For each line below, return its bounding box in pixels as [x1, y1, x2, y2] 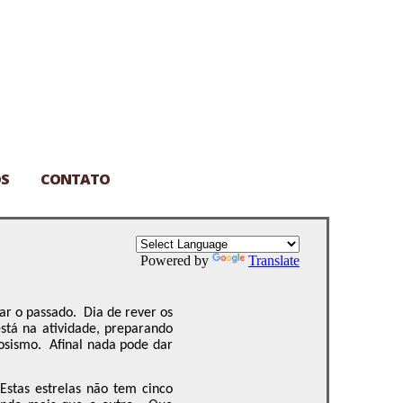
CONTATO [40, 169, 110, 189]
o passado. [11, 306, 80, 320]
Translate [248, 253, 300, 268]
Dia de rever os [83, 306, 174, 320]
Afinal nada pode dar [49, 338, 174, 353]
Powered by [140, 253, 212, 268]
